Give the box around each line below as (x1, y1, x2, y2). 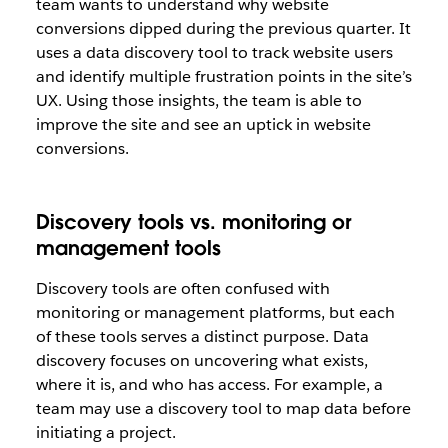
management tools (35, 235, 221, 261)
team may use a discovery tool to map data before (35, 398, 411, 419)
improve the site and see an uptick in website (35, 114, 371, 135)
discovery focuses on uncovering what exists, (35, 350, 368, 371)
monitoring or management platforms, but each (35, 302, 395, 323)
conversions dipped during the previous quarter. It (35, 18, 411, 39)
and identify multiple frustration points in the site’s (35, 66, 412, 87)
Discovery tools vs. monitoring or (35, 209, 351, 235)
